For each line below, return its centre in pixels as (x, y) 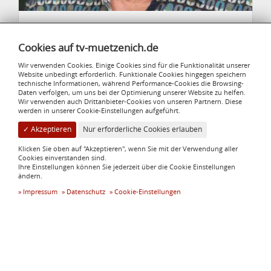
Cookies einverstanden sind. (62, 158)
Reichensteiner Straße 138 (77, 219)
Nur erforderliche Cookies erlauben (142, 129)
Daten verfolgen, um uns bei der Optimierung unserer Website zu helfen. (132, 92)
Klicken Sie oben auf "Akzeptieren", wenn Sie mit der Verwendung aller (128, 149)
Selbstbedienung (135, 197)
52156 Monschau (57, 230)
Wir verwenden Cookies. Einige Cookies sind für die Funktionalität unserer (134, 65)
